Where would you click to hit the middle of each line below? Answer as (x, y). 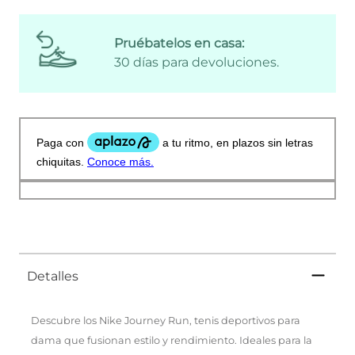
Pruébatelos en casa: (179, 44)
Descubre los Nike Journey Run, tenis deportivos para (166, 320)
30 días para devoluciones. (197, 63)
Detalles (53, 276)
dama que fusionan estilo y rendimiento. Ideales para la (172, 340)
